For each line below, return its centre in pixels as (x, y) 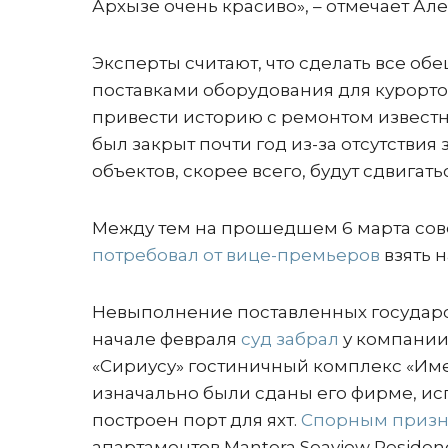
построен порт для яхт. (196, 420)
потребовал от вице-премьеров (236, 255)
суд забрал (290, 339)
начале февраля (166, 339)
